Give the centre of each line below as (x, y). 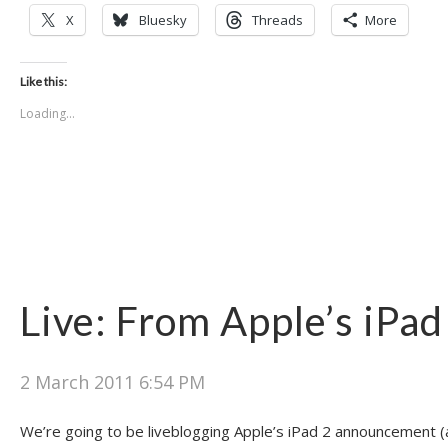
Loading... (47, 114)
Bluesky (163, 20)
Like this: (43, 82)
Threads (277, 20)
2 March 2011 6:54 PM (112, 382)
